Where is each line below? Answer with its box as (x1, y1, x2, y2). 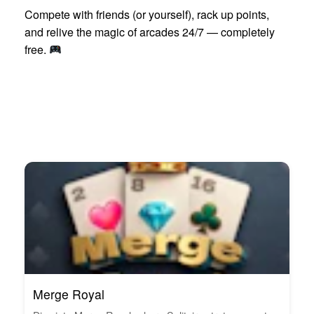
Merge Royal (33, 285, 104, 303)
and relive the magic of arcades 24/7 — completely (25, 23, 275, 40)
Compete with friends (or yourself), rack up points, (25, 6, 269, 22)
